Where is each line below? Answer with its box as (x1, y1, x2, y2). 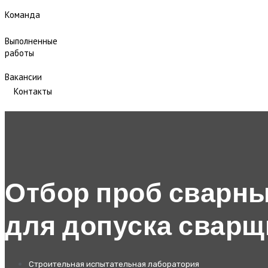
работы (5, 47, 34, 59)
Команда (5, 8, 40, 20)
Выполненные (5, 35, 57, 47)
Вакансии (5, 71, 42, 83)
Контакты (14, 85, 52, 97)
